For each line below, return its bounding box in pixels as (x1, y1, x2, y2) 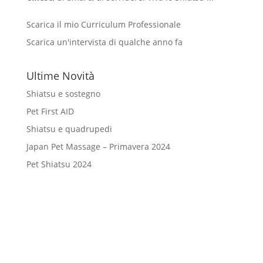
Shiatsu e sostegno (26, 87, 100, 99)
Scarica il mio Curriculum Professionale (26, 18, 181, 30)
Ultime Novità (26, 68, 95, 83)
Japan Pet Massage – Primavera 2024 (26, 140, 170, 152)
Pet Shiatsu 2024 (26, 158, 92, 170)
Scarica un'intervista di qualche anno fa (26, 36, 183, 48)
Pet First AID (26, 105, 74, 117)
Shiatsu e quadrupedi (26, 123, 112, 134)
